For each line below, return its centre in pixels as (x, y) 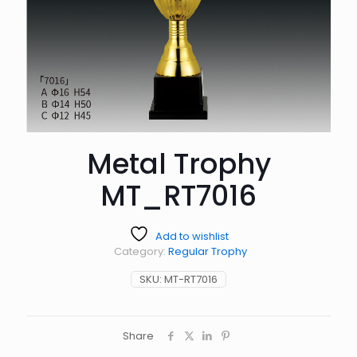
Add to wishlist (192, 236)
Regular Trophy (208, 251)
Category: (141, 251)
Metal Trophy (178, 163)
